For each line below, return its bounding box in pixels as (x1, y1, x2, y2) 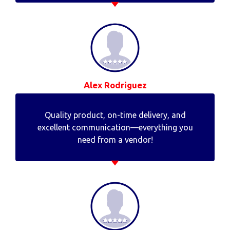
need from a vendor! (77, 135, 153, 144)
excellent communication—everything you (37, 122, 193, 132)
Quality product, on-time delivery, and (44, 110, 186, 120)
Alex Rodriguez (83, 80, 147, 90)
